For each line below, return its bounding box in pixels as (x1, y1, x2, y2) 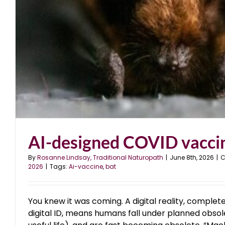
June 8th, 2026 (170, 153, 214, 162)
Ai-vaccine (69, 162, 103, 171)
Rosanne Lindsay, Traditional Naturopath (37, 153, 163, 162)
